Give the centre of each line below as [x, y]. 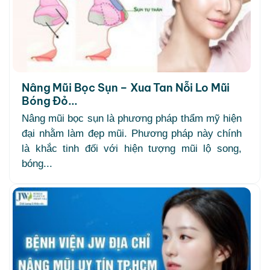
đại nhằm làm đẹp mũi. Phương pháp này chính [132, 133]
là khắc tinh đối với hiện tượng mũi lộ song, [132, 148]
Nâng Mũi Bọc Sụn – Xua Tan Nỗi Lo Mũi [126, 87]
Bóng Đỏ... [50, 101]
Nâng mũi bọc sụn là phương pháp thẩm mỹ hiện [132, 118]
